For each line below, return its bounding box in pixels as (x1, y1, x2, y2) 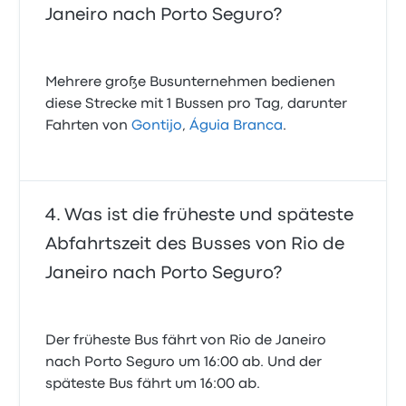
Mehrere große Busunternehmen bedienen (45, 76, 336, 90)
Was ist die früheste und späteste (64, 208, 354, 224)
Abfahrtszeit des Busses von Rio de (45, 237, 345, 253)
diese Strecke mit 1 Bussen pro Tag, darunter (45, 98, 348, 111)
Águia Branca (189, 120, 284, 133)
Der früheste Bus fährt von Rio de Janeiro (45, 334, 327, 348)
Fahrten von (45, 120, 132, 133)
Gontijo (131, 120, 183, 133)
